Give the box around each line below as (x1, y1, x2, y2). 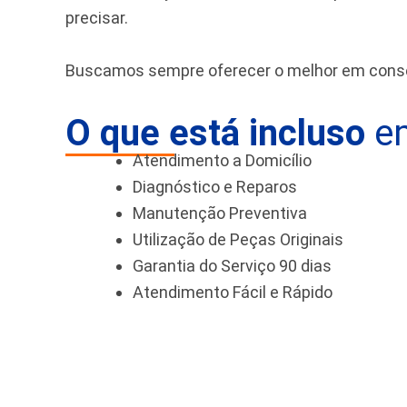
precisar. (65, 7, 128, 27)
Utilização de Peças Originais (133, 229, 343, 249)
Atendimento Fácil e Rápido (133, 282, 333, 302)
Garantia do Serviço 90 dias (133, 255, 332, 275)
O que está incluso (65, 111, 365, 154)
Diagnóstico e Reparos (133, 176, 297, 196)
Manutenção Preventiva (133, 203, 307, 223)
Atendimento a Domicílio (133, 150, 312, 170)
